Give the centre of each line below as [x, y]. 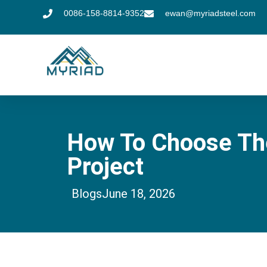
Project [105, 167]
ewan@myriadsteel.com [210, 13]
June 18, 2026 [139, 194]
